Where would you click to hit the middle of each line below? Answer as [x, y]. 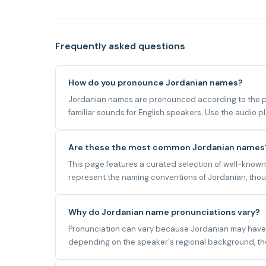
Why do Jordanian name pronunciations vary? [164, 212]
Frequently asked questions [120, 46]
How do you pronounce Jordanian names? [156, 82]
